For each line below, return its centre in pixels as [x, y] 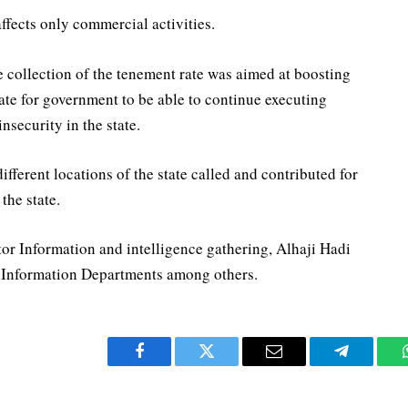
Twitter [229, 365]
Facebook [170, 365]
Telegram [371, 365]
